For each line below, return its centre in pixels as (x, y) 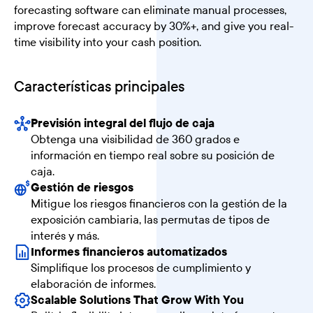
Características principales (99, 87)
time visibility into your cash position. (107, 42)
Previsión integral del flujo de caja (122, 123)
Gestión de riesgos (82, 187)
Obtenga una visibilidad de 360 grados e (135, 139)
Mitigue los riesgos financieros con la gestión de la (159, 203)
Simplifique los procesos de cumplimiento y (140, 267)
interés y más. (65, 235)
